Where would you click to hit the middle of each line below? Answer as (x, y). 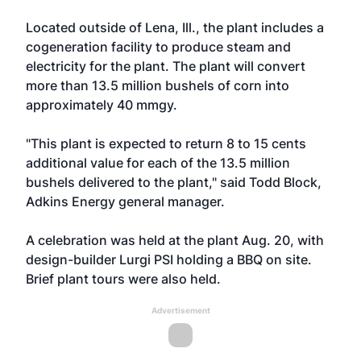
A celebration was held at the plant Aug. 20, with (175, 240)
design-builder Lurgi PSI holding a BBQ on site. (169, 259)
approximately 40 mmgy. (102, 105)
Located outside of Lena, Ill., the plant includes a (175, 27)
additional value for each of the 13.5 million (158, 163)
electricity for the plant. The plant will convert (166, 66)
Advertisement (180, 310)
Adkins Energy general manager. (125, 201)
